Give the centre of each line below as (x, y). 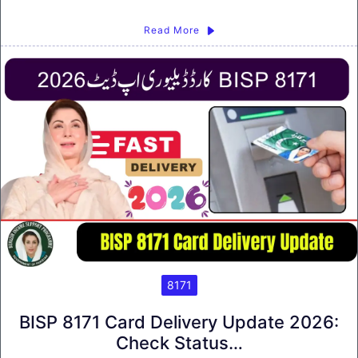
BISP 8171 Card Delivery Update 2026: (179, 322)
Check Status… (179, 342)
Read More (171, 30)
